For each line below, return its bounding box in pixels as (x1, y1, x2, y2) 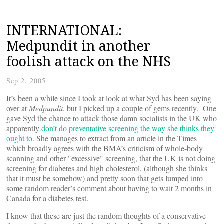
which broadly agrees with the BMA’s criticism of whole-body (6, 143, 203, 153)
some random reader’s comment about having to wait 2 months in (6, 183, 212, 193)
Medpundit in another (6, 36, 150, 55)
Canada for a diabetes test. (6, 193, 88, 203)
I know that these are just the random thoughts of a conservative (6, 210, 206, 221)
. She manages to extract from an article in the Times (32, 133, 197, 143)
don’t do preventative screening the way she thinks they (41, 123, 214, 133)
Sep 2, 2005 (6, 76, 46, 85)
